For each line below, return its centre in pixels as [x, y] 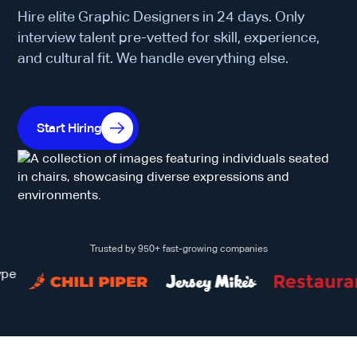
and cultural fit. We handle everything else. [153, 58]
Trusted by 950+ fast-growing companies [178, 249]
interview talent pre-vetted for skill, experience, [169, 37]
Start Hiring [69, 128]
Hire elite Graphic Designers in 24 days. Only [161, 16]
